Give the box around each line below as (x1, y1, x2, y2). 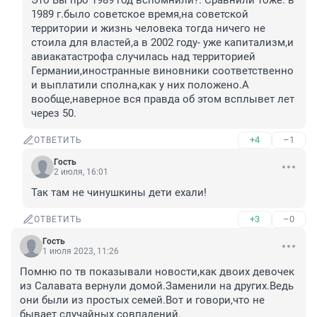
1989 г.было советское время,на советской (31, 8, 248, 21)
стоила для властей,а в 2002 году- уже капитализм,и (31, 36, 294, 50)
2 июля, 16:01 (54, 167, 108, 178)
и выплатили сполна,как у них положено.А (31, 79, 249, 92)
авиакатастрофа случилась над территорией (31, 50, 255, 64)
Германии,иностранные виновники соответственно (31, 64, 294, 78)
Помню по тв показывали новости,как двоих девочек (20, 265, 294, 279)
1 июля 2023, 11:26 (42, 246, 119, 257)
